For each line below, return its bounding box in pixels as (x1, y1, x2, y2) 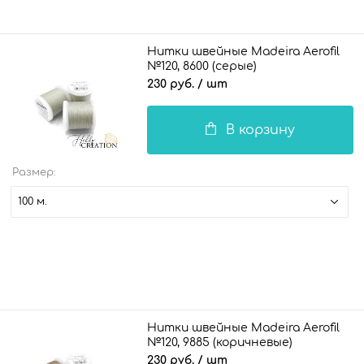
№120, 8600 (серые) (147, 59, 257, 72)
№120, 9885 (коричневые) (147, 336, 292, 349)
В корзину (226, 122, 295, 137)
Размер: (12, 166, 56, 178)
